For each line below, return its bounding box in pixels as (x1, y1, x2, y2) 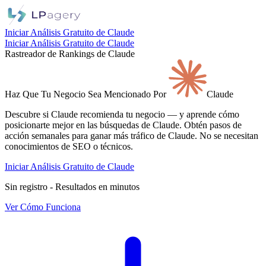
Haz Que (5, 89, 39, 99)
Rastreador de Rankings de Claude (5, 49, 135, 59)
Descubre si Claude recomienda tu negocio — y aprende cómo (5, 109, 239, 119)
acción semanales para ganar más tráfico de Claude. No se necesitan (5, 131, 258, 141)
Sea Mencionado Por (88, 89, 166, 99)
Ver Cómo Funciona (5, 202, 81, 212)
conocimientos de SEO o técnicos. (5, 141, 133, 151)
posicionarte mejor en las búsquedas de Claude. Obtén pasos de (5, 120, 242, 130)
